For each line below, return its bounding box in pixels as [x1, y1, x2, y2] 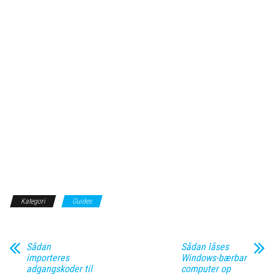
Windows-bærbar [180, 252, 246, 264]
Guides [72, 197, 92, 206]
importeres [26, 252, 69, 264]
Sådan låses [180, 241, 229, 253]
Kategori [21, 197, 45, 206]
